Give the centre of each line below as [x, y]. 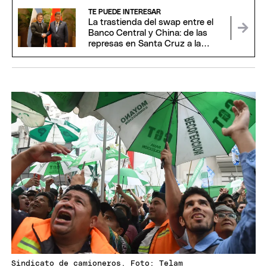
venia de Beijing [120, 54]
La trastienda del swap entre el [150, 22]
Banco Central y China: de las [148, 33]
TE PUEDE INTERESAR [124, 12]
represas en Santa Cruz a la [144, 44]
